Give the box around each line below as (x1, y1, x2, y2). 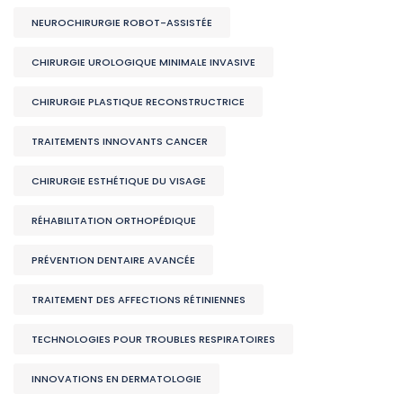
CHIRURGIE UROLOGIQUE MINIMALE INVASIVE (31, 55, 255, 70)
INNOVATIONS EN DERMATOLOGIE (31, 372, 201, 387)
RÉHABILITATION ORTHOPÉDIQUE (31, 213, 196, 228)
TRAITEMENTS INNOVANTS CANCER (31, 134, 208, 149)
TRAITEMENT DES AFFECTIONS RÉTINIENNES (31, 292, 246, 308)
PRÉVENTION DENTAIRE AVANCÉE (31, 253, 195, 268)
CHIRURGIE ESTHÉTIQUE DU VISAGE (31, 174, 206, 189)
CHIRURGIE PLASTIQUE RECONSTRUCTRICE (31, 94, 245, 110)
